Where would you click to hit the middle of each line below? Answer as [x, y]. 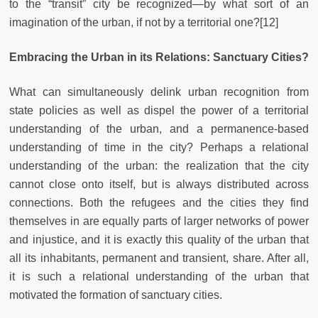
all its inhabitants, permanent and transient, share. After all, [159, 258]
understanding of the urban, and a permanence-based [159, 128]
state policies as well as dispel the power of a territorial [159, 110]
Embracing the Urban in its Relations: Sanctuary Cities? [159, 57]
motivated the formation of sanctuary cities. [116, 295]
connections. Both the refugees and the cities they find [159, 202]
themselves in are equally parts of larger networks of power [159, 221]
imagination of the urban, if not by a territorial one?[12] [144, 22]
